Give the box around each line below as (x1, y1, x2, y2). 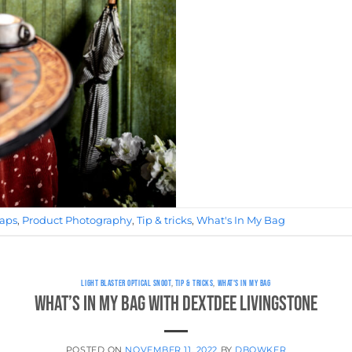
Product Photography (22, 214, 132, 227)
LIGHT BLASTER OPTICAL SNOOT (81, 277, 171, 288)
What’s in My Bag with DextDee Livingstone (35, 292, 317, 317)
